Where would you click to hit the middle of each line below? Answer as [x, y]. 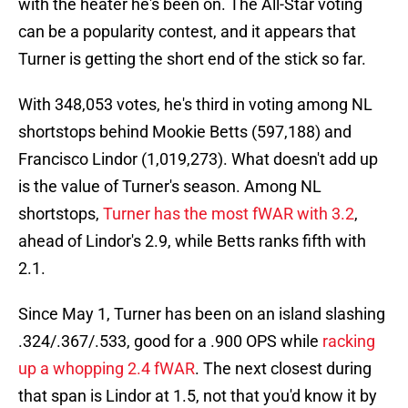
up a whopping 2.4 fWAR [107, 369]
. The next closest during [283, 369]
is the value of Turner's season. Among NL [170, 187]
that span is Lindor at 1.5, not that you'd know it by [198, 396]
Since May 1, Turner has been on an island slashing [202, 314]
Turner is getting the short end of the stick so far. [192, 59]
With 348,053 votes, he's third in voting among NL [195, 105]
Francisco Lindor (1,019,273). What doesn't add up [198, 159]
